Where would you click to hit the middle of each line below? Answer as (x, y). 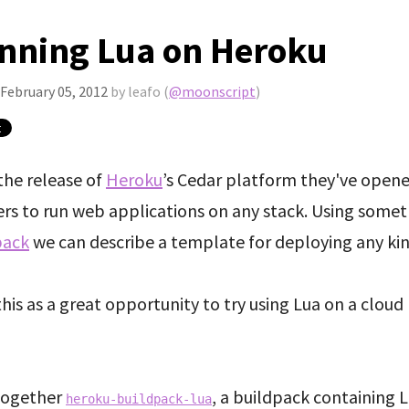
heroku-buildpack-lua (139, 399)
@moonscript (212, 91)
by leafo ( (138, 91)
